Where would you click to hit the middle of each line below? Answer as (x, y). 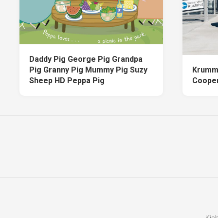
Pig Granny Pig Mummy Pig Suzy (88, 70)
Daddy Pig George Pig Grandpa (86, 59)
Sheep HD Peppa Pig (67, 81)
